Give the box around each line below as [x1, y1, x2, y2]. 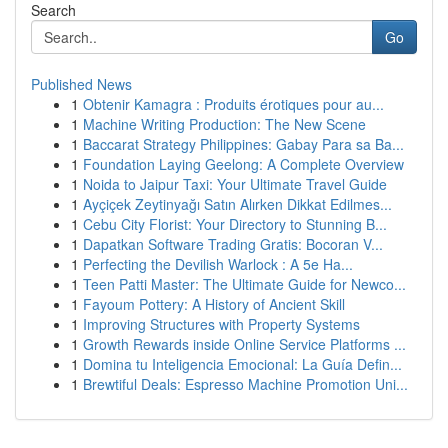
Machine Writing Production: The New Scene [83, 114, 366, 134]
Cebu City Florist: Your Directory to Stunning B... [83, 214, 387, 234]
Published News [31, 74, 132, 94]
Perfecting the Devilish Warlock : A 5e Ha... [83, 254, 353, 274]
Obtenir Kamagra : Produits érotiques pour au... [83, 94, 384, 114]
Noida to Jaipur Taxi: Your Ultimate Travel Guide [83, 174, 387, 194]
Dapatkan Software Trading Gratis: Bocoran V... [83, 234, 383, 254]
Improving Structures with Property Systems [83, 314, 360, 334]
